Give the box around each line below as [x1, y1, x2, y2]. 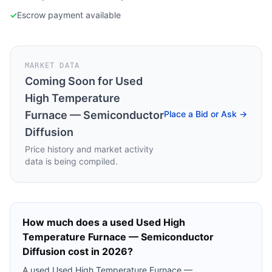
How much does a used [22, 216, 136, 228]
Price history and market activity [25, 144, 154, 154]
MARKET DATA [25, 61, 80, 70]
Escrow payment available [17, 10, 121, 20]
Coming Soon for [25, 75, 115, 87]
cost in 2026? [66, 245, 133, 257]
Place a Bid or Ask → [164, 109, 247, 119]
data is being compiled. [25, 156, 118, 166]
